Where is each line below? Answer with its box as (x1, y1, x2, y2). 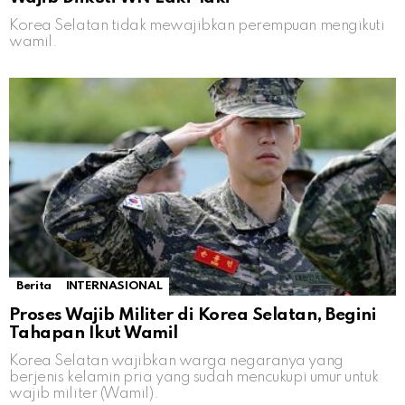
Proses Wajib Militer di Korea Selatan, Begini (9, 306, 377, 324)
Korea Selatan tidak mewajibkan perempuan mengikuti (9, 17, 385, 33)
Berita (16, 279, 52, 292)
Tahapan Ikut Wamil (9, 324, 178, 342)
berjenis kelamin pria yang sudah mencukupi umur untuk (9, 369, 379, 385)
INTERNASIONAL (65, 279, 163, 292)
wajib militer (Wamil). (9, 385, 159, 401)
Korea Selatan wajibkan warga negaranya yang (9, 353, 344, 369)
